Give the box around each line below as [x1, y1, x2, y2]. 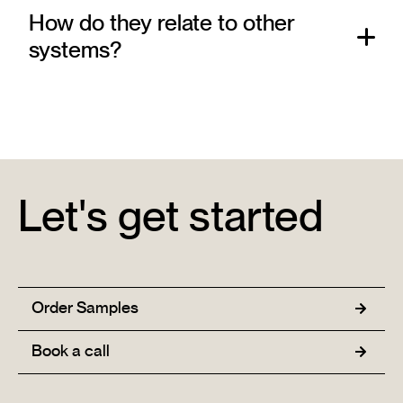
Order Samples [31, 300, 139, 317]
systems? [29, 39, 121, 62]
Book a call [31, 343, 110, 360]
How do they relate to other [29, 12, 295, 35]
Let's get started [18, 196, 323, 240]
